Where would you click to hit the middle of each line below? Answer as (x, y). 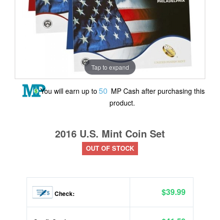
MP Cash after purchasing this (157, 91)
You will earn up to (69, 91)
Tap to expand (110, 67)
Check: (64, 193)
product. (122, 103)
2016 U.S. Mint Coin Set (110, 133)
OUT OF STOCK (110, 148)
